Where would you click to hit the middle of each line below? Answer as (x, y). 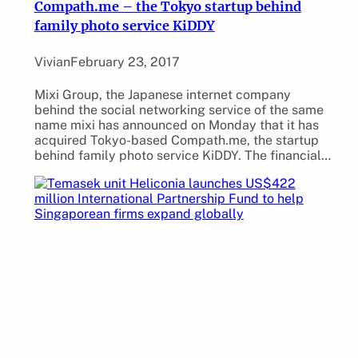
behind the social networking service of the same (179, 109)
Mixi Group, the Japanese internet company (162, 94)
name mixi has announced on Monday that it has (176, 125)
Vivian (52, 62)
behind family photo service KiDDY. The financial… (182, 155)
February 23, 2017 (125, 62)
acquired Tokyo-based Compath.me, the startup (176, 140)
